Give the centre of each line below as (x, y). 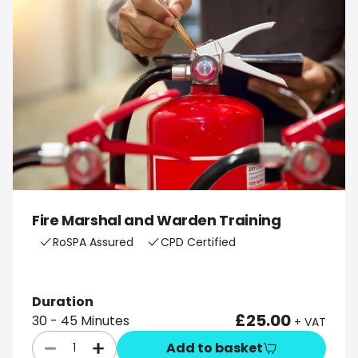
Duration (63, 301)
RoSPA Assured (93, 242)
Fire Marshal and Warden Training (157, 220)
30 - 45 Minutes (81, 320)
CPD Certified (198, 242)
